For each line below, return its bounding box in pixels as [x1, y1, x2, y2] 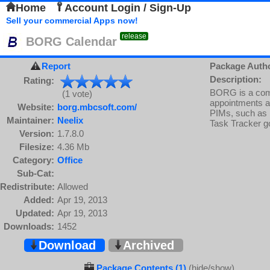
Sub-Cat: [17, 168, 54, 178]
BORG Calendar [22, 35, 117, 49]
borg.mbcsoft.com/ [57, 102, 137, 112]
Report [42, 61, 71, 71]
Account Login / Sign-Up [64, 2, 191, 14]
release [122, 32, 146, 41]
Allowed [57, 181, 88, 192]
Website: [17, 102, 54, 112]
